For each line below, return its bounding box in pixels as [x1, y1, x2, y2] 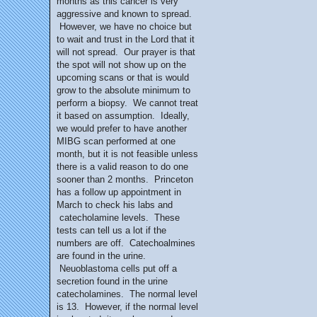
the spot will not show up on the [57, 59, 186, 70]
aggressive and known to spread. [57, 8, 192, 19]
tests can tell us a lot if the [57, 225, 166, 236]
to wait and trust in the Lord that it [57, 34, 195, 45]
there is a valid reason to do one [57, 161, 188, 172]
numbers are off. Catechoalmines [57, 238, 195, 248]
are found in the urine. [57, 250, 146, 261]
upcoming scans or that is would [57, 72, 189, 83]
